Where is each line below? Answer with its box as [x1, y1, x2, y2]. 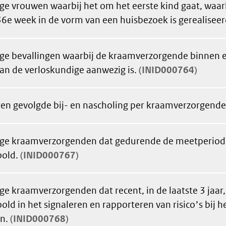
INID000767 [23, 149, 76, 161]
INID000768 [13, 213, 66, 225]
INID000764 [142, 64, 194, 76]
